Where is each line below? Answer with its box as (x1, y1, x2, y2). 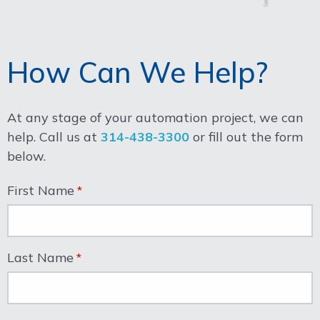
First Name (7, 181, 74, 199)
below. (7, 147, 46, 164)
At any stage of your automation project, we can (7, 109, 304, 126)
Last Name (7, 249, 74, 266)
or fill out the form (189, 128, 303, 145)
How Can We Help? (7, 54, 268, 90)
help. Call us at (7, 128, 101, 145)
